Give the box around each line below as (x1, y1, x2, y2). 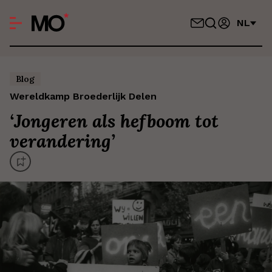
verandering (10, 129, 111, 152)
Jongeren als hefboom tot (14, 109, 219, 132)
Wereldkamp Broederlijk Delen (10, 90, 157, 102)
